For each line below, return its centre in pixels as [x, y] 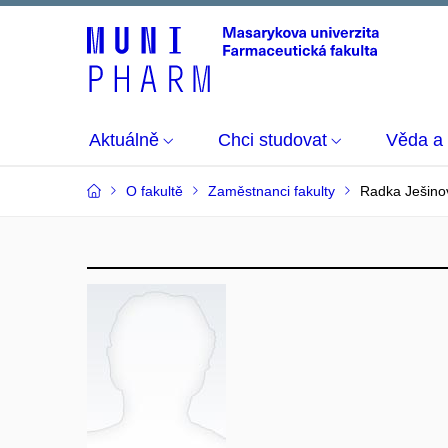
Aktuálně [124, 140]
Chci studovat [272, 140]
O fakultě [154, 191]
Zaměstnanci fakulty [271, 191]
